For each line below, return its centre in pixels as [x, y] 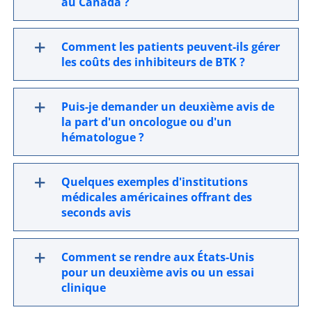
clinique [84, 288]
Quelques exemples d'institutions [155, 182]
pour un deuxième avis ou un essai [158, 273]
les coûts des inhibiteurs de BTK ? [154, 62]
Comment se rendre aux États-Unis [158, 257]
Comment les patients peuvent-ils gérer [171, 47]
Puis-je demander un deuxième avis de [168, 107]
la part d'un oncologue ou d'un [147, 122]
